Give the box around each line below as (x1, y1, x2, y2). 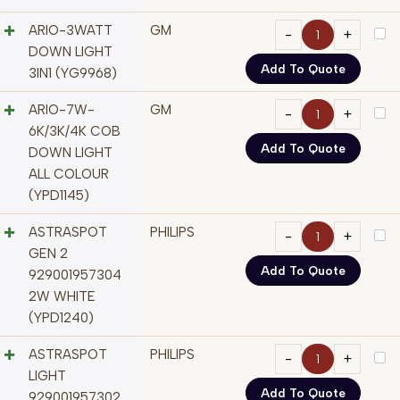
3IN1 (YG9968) (29, 65, 117, 82)
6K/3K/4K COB (29, 123, 121, 140)
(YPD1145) (29, 187, 89, 204)
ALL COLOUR (29, 166, 109, 183)
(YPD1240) (29, 310, 94, 327)
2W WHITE (29, 288, 96, 305)
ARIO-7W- (29, 102, 95, 119)
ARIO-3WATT (29, 22, 112, 39)
